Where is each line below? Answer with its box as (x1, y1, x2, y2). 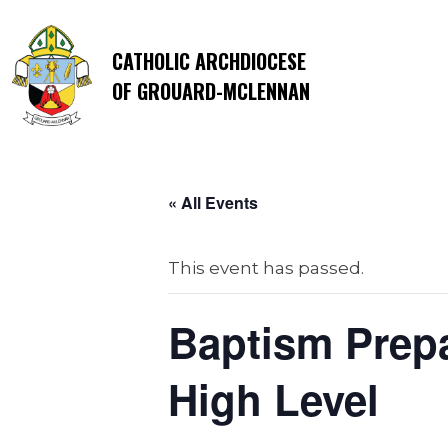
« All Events (168, 191, 258, 214)
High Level (168, 369, 379, 429)
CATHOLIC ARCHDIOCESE (112, 45, 306, 76)
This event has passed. (168, 258, 364, 278)
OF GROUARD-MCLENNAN (112, 75, 310, 106)
